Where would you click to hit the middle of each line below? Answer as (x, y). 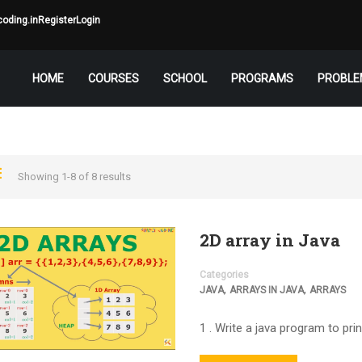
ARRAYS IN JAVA (266, 290)
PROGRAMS (262, 78)
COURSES (114, 78)
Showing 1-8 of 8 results (74, 177)
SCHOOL (185, 78)
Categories (224, 275)
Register (57, 20)
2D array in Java (269, 240)
